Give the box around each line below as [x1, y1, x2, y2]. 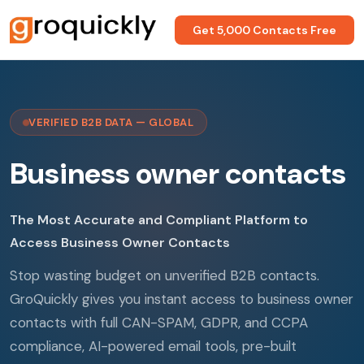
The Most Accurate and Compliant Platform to [10, 211, 308, 228]
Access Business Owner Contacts [10, 234, 230, 251]
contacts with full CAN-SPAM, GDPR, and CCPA [10, 314, 308, 331]
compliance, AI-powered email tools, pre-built [10, 337, 297, 355]
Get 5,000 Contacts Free [193, 22, 336, 37]
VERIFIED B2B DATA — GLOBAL [28, 115, 193, 129]
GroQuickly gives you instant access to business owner [10, 290, 353, 308]
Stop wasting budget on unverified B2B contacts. [10, 266, 319, 284]
